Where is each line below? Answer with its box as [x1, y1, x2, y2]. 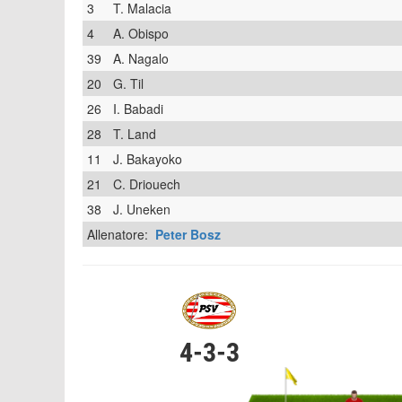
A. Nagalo [113, 49, 169, 67]
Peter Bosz [155, 225, 221, 243]
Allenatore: [87, 225, 155, 243]
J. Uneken [113, 200, 170, 218]
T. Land [113, 125, 156, 143]
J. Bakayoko [113, 150, 182, 168]
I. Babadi [113, 100, 163, 118]
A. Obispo [113, 24, 169, 42]
